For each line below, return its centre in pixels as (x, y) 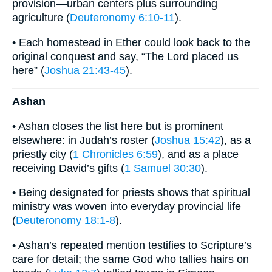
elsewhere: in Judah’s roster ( (83, 140)
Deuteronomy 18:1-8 (66, 221)
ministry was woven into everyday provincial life (127, 207)
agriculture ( (41, 18)
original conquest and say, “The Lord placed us (125, 56)
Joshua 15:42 (188, 140)
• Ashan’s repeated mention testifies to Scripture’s (132, 245)
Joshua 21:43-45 (85, 70)
